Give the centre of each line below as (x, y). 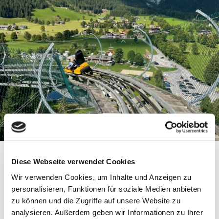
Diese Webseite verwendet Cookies (73, 161)
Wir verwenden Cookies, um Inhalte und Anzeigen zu (101, 177)
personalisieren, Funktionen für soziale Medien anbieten (106, 188)
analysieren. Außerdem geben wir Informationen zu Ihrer (107, 212)
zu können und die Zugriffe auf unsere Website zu (96, 200)
